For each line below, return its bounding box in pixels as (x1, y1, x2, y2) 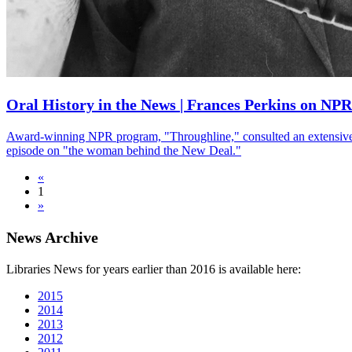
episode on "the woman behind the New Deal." (6, 143, 241, 157)
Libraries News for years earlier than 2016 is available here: (6, 262, 301, 276)
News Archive (6, 228, 98, 246)
